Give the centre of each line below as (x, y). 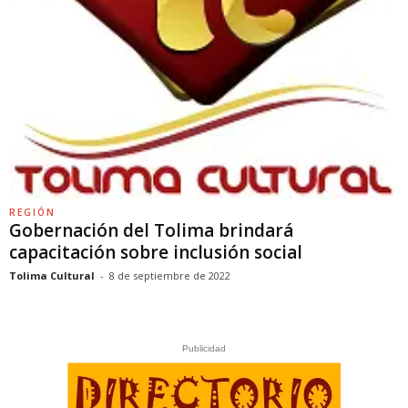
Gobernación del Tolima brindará (151, 230)
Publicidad (204, 348)
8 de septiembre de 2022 (170, 275)
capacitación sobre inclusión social (156, 252)
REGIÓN (32, 212)
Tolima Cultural (52, 275)
